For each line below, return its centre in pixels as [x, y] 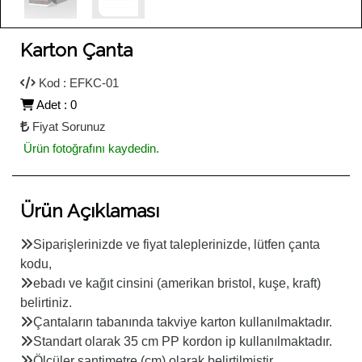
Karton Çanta [76, 50]
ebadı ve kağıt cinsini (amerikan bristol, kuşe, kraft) [177, 283]
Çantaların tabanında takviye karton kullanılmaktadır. [183, 322]
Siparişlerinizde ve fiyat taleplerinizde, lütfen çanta [177, 244]
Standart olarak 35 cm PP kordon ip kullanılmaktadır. [183, 341]
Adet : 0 [55, 105]
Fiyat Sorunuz [67, 126]
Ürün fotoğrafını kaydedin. [90, 148]
